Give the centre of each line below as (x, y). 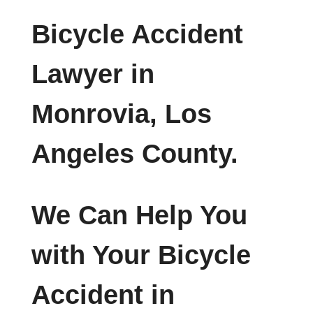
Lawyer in (93, 74)
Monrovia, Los (121, 114)
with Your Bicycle (141, 255)
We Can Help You (139, 216)
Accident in (103, 295)
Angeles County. (134, 153)
